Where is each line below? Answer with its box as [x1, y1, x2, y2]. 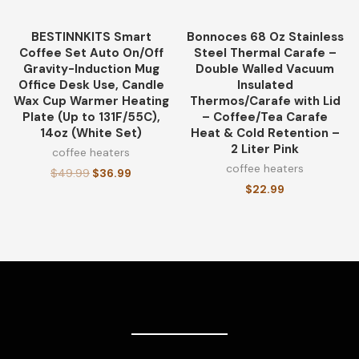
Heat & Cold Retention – [190, 124, 340, 141]
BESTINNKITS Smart [30, 28, 151, 45]
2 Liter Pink [231, 140, 299, 157]
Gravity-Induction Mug [22, 60, 159, 77]
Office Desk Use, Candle [18, 76, 164, 93]
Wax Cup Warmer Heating [13, 92, 169, 109]
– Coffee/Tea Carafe [202, 108, 328, 125]
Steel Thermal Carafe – [193, 44, 337, 61]
